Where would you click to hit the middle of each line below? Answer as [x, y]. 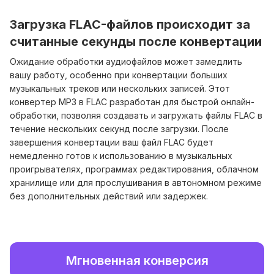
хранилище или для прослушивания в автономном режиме [136, 182]
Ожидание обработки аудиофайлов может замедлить [126, 61]
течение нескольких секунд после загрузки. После [119, 128]
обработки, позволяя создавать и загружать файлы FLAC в [136, 115]
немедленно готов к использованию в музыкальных [121, 155]
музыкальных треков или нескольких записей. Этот [120, 88]
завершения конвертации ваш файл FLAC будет [112, 142]
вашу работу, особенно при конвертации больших [119, 75]
